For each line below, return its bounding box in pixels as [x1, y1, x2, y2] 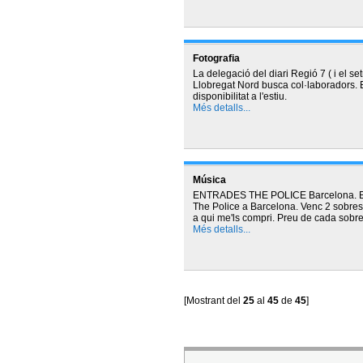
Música [192, 174, 226, 186]
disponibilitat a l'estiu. [192, 91, 287, 102]
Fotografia [192, 53, 240, 64]
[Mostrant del [184, 295, 243, 306]
